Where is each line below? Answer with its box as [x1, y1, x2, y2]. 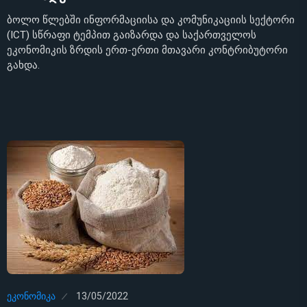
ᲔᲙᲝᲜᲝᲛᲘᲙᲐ [7, 289, 56, 304]
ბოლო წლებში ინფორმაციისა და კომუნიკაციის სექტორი [7, 12, 295, 27]
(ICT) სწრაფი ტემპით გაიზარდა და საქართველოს [7, 27, 256, 42]
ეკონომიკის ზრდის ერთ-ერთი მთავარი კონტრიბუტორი [7, 42, 288, 58]
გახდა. [7, 57, 40, 73]
